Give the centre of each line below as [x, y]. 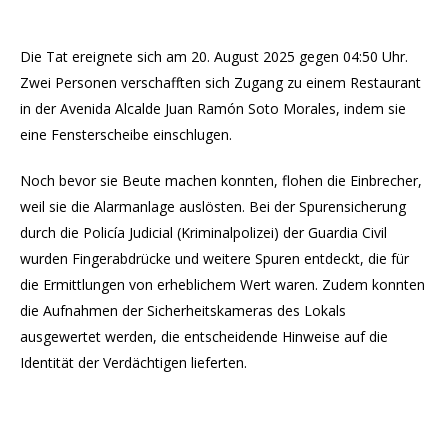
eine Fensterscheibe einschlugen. [126, 135]
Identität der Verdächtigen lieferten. [133, 363]
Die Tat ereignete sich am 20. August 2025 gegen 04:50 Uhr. [214, 57]
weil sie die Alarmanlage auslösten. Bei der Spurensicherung [213, 207]
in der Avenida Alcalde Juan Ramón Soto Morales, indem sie [213, 109]
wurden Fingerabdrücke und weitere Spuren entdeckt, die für [214, 259]
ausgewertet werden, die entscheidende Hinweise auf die [204, 337]
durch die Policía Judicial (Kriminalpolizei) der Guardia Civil [203, 233]
